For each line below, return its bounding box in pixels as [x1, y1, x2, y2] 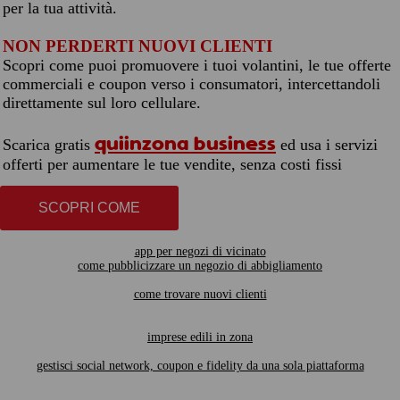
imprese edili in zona [147, 330, 253, 344]
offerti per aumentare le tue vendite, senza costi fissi [3, 155, 342, 173]
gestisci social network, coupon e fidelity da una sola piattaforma [36, 359, 364, 372]
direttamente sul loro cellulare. [3, 94, 201, 112]
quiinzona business [95, 132, 276, 155]
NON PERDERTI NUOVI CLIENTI [3, 37, 272, 55]
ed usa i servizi [280, 136, 378, 154]
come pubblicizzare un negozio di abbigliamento [78, 259, 322, 272]
